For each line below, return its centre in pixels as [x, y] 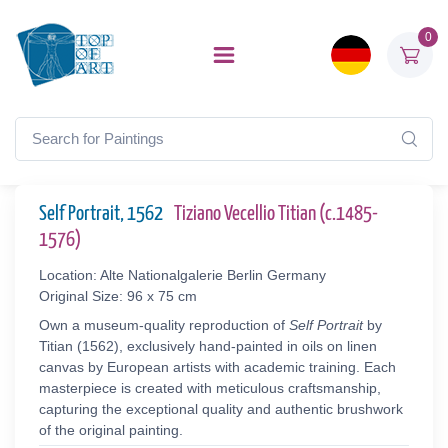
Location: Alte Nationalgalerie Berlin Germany [182, 275]
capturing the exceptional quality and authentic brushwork [221, 409]
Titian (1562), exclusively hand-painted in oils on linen [208, 346]
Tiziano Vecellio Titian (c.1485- [276, 214]
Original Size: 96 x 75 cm [118, 296]
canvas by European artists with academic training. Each [217, 367]
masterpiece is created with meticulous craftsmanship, [210, 388]
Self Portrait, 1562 [102, 214]
